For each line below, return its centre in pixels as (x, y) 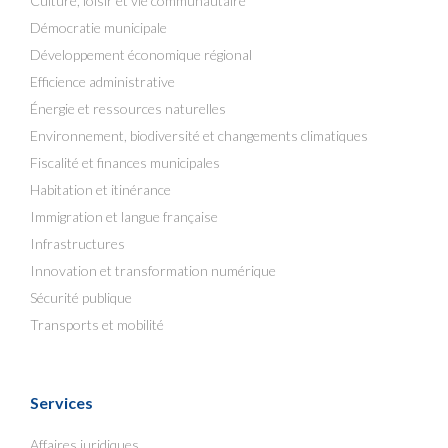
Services (61, 402)
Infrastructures (77, 243)
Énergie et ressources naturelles (128, 108)
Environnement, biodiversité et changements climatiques (199, 135)
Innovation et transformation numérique (153, 270)
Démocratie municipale (98, 27)
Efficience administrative (102, 81)
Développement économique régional (141, 54)
